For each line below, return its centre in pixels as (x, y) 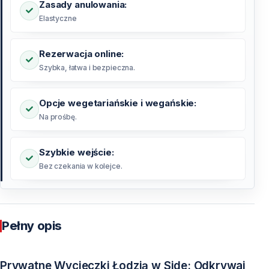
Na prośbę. (58, 117)
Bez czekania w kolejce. (81, 166)
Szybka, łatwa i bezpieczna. (87, 68)
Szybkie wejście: (77, 153)
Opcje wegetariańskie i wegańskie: (118, 103)
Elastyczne (58, 19)
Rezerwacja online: (82, 54)
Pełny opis (32, 226)
